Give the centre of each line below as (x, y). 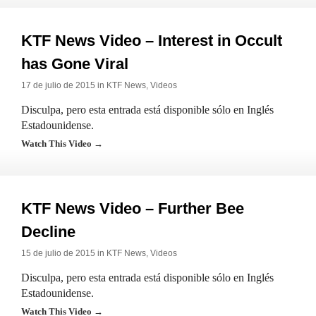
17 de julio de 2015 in (64, 85)
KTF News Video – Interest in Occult (152, 41)
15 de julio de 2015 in (64, 253)
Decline (48, 232)
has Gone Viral (75, 64)
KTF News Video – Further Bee (133, 208)
